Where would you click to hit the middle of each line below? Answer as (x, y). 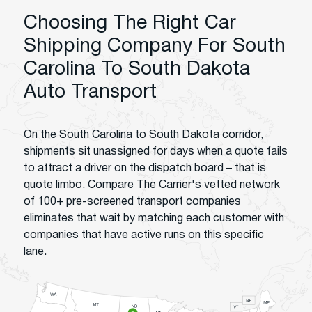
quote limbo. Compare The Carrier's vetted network (152, 185)
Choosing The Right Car (130, 24)
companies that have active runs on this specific (144, 235)
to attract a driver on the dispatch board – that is (145, 169)
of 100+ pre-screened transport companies (132, 202)
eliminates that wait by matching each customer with (154, 219)
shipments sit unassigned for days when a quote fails (156, 152)
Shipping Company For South (155, 47)
